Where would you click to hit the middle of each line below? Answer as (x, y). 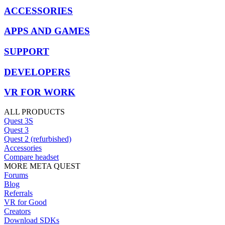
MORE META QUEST (42, 166)
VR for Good (25, 202)
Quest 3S (19, 121)
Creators (17, 211)
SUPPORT (27, 51)
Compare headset (31, 157)
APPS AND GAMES (47, 31)
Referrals (18, 193)
